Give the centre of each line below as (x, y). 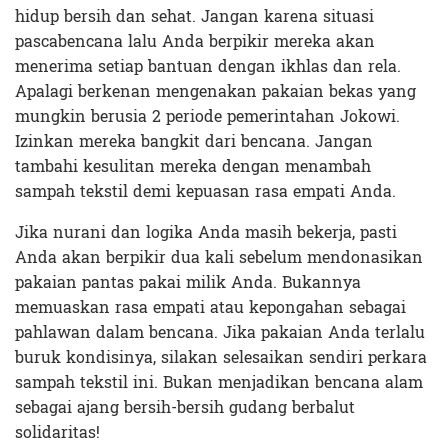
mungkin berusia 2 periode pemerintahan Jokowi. (207, 116)
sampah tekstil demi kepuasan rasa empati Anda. (205, 191)
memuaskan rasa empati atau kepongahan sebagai (210, 307)
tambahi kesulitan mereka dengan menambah (193, 166)
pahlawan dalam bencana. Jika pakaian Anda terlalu (220, 332)
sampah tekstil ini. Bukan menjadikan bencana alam (219, 382)
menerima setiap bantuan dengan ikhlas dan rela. (208, 66)
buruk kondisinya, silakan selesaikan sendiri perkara (221, 357)
